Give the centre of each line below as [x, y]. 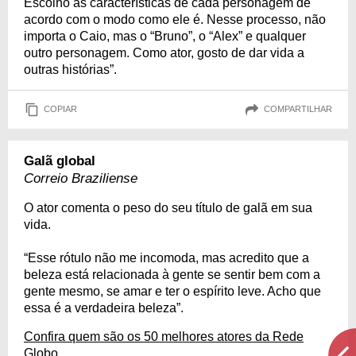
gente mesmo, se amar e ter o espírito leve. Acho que [172, 291]
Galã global [60, 161]
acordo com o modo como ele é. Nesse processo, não [175, 19]
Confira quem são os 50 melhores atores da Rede [164, 336]
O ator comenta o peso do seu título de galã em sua [168, 207]
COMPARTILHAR [298, 109]
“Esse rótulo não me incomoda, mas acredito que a [166, 257]
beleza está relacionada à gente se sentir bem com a [172, 274]
